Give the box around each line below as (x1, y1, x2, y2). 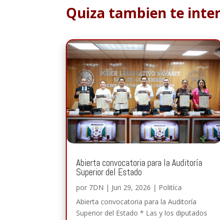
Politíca (159, 182, 182, 192)
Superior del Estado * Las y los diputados (76, 208, 208, 218)
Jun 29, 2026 (111, 182, 151, 192)
